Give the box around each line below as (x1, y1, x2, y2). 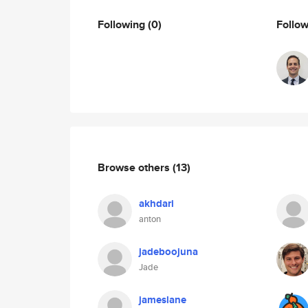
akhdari (139, 196, 174, 211)
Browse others (98, 159, 173, 175)
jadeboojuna (139, 244, 198, 259)
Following (98, 16, 148, 32)
